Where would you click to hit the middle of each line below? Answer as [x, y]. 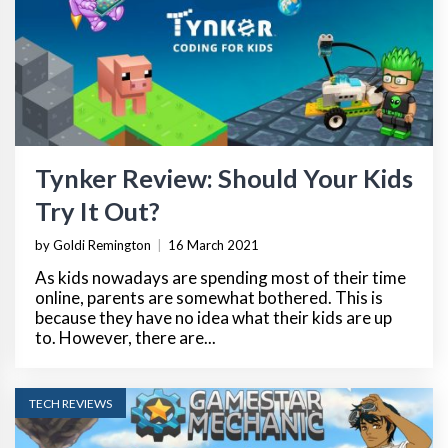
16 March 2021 [213, 245]
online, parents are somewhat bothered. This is [209, 298]
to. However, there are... [125, 338]
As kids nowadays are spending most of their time [220, 278]
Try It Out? [97, 211]
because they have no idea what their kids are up [213, 318]
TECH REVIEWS [70, 404]
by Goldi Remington [93, 245]
